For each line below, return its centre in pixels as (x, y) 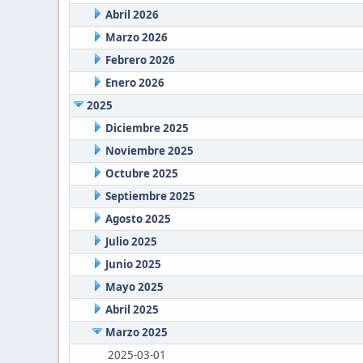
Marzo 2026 (136, 38)
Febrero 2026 (140, 60)
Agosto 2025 (138, 219)
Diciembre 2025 (147, 128)
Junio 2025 (133, 265)
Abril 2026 (132, 15)
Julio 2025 (131, 242)
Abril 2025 (132, 310)
